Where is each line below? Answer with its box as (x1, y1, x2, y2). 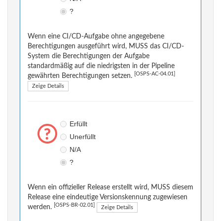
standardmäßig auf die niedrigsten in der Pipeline (28, 63, 175, 70)
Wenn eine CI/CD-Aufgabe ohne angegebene (28, 33, 164, 40)
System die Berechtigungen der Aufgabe (28, 53, 149, 60)
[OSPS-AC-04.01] (134, 72, 175, 77)
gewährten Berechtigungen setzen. (28, 73, 134, 80)
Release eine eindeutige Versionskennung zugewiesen (28, 194, 187, 201)
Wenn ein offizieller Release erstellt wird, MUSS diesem (28, 184, 193, 191)
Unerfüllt (69, 133, 96, 141)
